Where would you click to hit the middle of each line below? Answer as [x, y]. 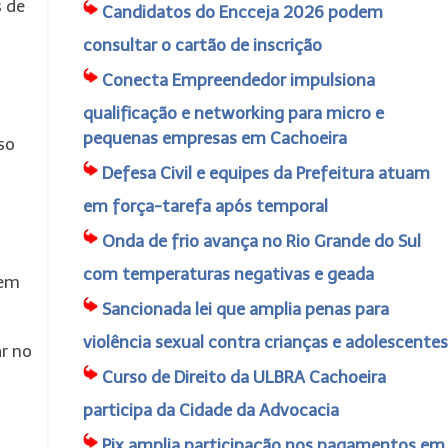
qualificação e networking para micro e [233, 113]
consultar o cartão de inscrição [202, 45]
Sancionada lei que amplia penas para [245, 309]
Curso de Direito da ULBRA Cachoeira [243, 377]
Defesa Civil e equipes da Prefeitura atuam [265, 173]
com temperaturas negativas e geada [228, 274]
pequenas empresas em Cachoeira [214, 138]
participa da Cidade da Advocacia [210, 410]
